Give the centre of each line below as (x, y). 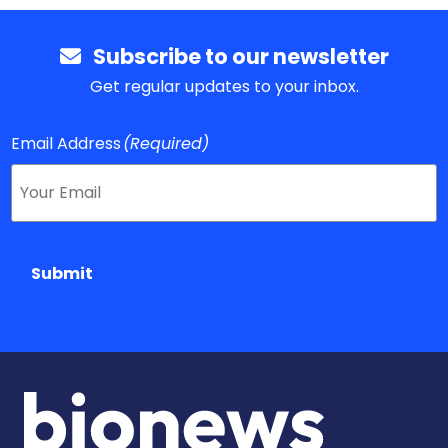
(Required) (166, 143)
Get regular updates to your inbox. (224, 86)
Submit (62, 273)
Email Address (66, 143)
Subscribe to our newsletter (234, 56)
